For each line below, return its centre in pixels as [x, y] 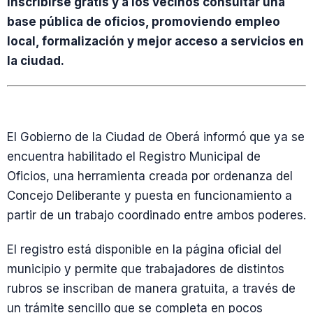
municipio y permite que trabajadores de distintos [146, 269]
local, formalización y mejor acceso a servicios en [155, 41]
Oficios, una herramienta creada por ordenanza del [150, 176]
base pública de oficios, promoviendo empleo [144, 22]
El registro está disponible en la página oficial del [144, 250]
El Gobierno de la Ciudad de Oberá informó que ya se [156, 137]
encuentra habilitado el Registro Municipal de [134, 156]
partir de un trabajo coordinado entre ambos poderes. [156, 215]
